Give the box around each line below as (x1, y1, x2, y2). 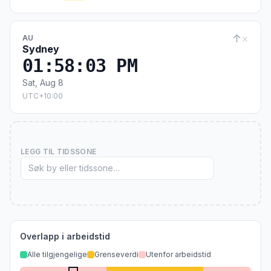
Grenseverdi (94, 250, 139, 259)
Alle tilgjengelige (27, 250, 87, 259)
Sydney (22, 43, 59, 55)
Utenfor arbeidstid (146, 250, 211, 259)
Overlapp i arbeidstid (20, 231, 110, 241)
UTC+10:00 (22, 91, 63, 100)
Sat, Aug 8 (22, 77, 64, 88)
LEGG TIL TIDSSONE (21, 147, 97, 156)
